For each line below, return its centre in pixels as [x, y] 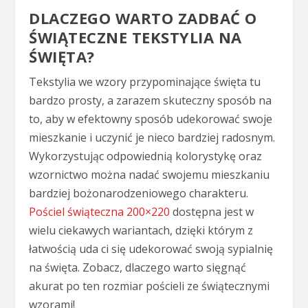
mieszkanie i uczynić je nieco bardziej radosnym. [152, 137]
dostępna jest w [212, 211]
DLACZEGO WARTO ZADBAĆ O [143, 18]
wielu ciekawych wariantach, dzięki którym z [141, 230]
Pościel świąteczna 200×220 [100, 211]
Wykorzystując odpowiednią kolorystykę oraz [146, 156]
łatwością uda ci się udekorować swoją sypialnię [151, 249]
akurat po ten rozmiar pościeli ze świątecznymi [150, 286]
